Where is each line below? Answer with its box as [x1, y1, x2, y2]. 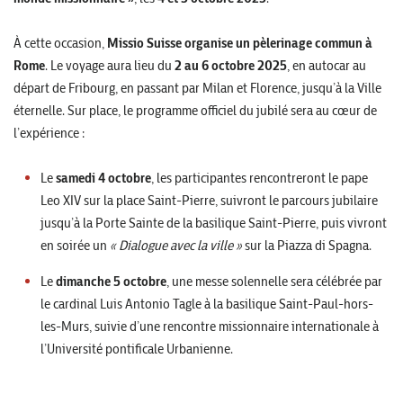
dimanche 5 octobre [56, 273, 166, 291]
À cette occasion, [13, 34, 107, 52]
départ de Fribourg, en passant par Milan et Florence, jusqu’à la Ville [13, 79, 381, 97]
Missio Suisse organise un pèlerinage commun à [107, 34, 372, 52]
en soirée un [40, 237, 110, 255]
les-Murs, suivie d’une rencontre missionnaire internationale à [40, 318, 379, 336]
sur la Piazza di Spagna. [242, 237, 372, 255]
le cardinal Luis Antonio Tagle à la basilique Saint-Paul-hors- [40, 295, 373, 313]
